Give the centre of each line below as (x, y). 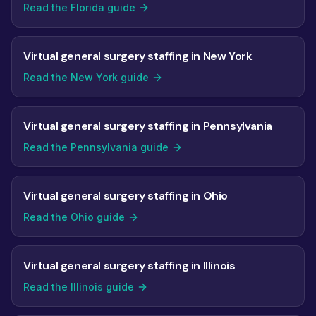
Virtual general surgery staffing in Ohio (126, 196)
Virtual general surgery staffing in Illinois (129, 266)
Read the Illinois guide (79, 287)
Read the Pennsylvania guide (96, 147)
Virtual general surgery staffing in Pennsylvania (148, 126)
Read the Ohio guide (74, 217)
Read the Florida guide (79, 7)
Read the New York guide (86, 77)
